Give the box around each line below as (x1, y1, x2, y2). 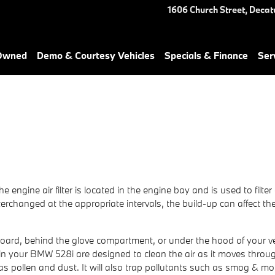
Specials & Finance (165, 49, 248, 61)
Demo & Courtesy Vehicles (37, 49, 155, 61)
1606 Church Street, (168, 4, 247, 15)
